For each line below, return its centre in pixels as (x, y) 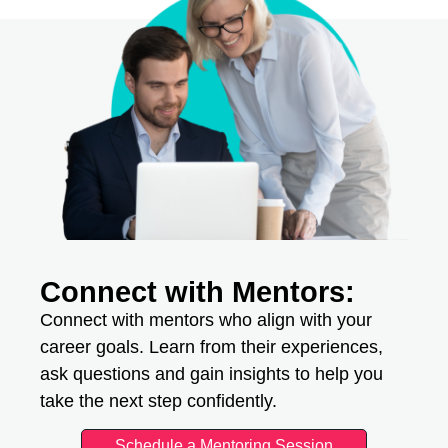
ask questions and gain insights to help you (212, 373)
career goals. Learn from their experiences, (212, 346)
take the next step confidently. (159, 400)
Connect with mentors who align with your (206, 319)
